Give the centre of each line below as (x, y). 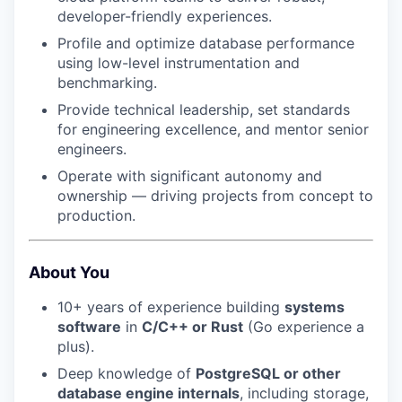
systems (315, 306)
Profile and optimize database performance (206, 43)
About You (69, 272)
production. (96, 215)
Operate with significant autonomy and (190, 175)
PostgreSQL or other (268, 373)
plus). (76, 346)
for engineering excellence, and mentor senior (213, 129)
